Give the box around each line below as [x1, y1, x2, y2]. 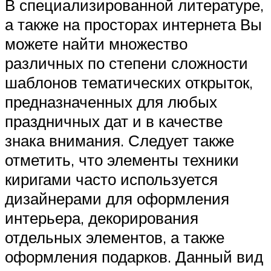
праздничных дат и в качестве [5, 111, 223, 131]
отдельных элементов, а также [5, 227, 224, 247]
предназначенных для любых [5, 91, 217, 111]
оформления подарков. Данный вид [5, 246, 263, 266]
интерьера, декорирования [5, 207, 198, 227]
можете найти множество [5, 33, 188, 53]
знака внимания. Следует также [5, 130, 234, 150]
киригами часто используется [5, 169, 218, 189]
